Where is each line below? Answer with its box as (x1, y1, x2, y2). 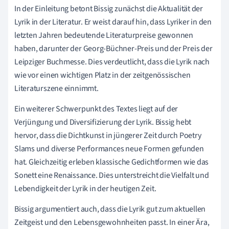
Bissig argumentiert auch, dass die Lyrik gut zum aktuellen (14, 203, 206, 215)
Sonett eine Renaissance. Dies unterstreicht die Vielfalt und (14, 170, 209, 181)
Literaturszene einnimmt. (14, 83, 99, 95)
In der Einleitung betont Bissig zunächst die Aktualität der (14, 3, 203, 15)
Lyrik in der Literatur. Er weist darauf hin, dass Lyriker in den (14, 16, 212, 28)
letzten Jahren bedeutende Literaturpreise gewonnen (14, 30, 193, 41)
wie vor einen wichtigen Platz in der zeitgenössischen (14, 70, 191, 81)
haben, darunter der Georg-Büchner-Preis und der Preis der (14, 43, 213, 55)
